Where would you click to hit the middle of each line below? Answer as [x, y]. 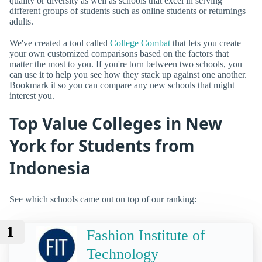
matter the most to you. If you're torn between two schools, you [126, 64]
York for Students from [102, 146]
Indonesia [50, 168]
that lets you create [206, 43]
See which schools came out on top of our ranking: [103, 199]
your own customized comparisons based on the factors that [119, 54]
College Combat [140, 43]
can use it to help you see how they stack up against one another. [128, 75]
